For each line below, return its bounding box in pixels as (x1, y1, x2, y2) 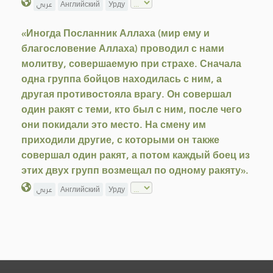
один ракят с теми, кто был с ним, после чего (21, 100, 242, 118)
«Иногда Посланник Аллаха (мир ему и (21, 24, 210, 42)
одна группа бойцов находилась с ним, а (21, 69, 222, 88)
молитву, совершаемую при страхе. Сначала (21, 54, 241, 73)
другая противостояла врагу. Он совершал (21, 85, 232, 103)
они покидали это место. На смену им (21, 115, 206, 133)
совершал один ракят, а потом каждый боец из (21, 146, 250, 164)
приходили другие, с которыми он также (21, 130, 219, 149)
